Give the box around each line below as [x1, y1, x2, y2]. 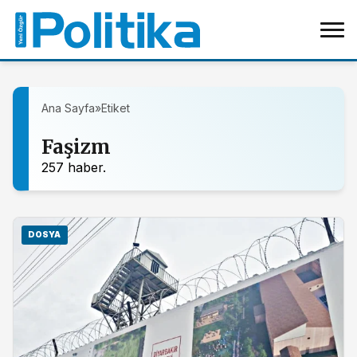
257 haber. [41, 159, 106, 175]
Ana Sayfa [41, 101, 95, 115]
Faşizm [41, 135, 111, 159]
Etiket [101, 101, 130, 115]
